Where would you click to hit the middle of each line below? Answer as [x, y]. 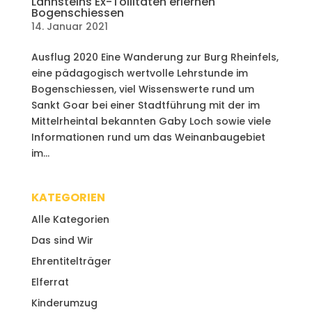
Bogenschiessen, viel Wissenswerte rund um [142, 89]
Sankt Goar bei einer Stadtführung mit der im [145, 105]
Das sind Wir [62, 240]
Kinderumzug [64, 303]
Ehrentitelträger [71, 261]
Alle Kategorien [70, 219]
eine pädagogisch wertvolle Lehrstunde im [139, 73]
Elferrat [50, 282]
